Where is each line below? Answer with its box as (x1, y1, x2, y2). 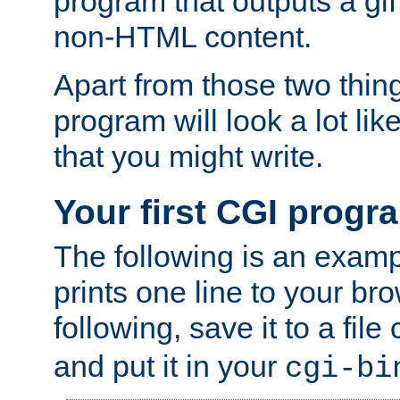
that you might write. (54, 139, 323, 174)
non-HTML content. (54, 20, 312, 54)
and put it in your (54, 348, 285, 383)
